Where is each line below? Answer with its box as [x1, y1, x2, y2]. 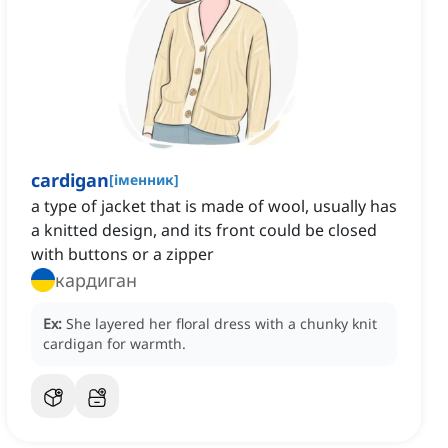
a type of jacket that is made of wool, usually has [31, 195, 397, 218]
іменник [114, 170, 174, 190]
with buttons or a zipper [31, 243, 214, 266]
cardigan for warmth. [43, 334, 186, 354]
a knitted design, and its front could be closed [31, 219, 377, 242]
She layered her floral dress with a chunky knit [66, 314, 377, 334]
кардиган [55, 268, 137, 293]
